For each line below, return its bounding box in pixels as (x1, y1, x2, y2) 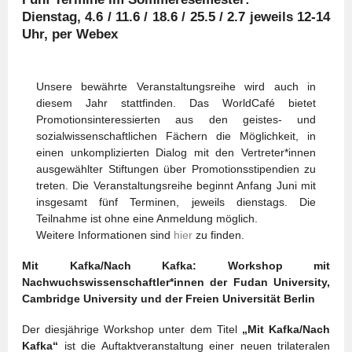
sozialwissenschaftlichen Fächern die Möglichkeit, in (36, 130, 316, 142)
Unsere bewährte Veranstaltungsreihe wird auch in (36, 80, 316, 93)
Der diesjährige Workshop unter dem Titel (22, 323, 237, 335)
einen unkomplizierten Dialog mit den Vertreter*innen (36, 146, 316, 159)
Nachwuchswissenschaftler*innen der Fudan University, (22, 276, 330, 288)
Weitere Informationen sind (36, 229, 174, 241)
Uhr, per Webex (22, 27, 118, 42)
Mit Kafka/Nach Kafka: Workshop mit (22, 259, 330, 272)
